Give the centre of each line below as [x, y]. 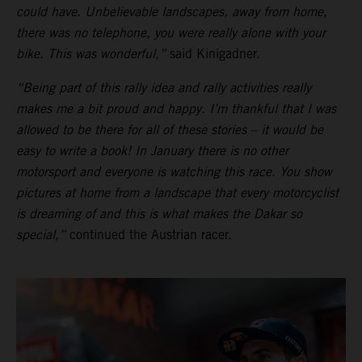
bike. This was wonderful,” [91, 54]
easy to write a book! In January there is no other [152, 151]
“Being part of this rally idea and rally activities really [164, 88]
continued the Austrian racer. [149, 235]
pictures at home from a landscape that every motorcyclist [177, 193]
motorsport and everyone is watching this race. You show [174, 172]
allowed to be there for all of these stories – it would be [170, 130]
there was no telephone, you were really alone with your [171, 33]
